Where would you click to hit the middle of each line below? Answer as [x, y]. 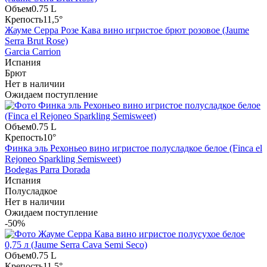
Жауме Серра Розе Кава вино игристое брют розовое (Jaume [127, 30]
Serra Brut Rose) [36, 41]
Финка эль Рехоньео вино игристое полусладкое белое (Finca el [133, 148]
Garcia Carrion [33, 52]
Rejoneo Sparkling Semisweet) [63, 159]
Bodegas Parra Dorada [47, 170]
